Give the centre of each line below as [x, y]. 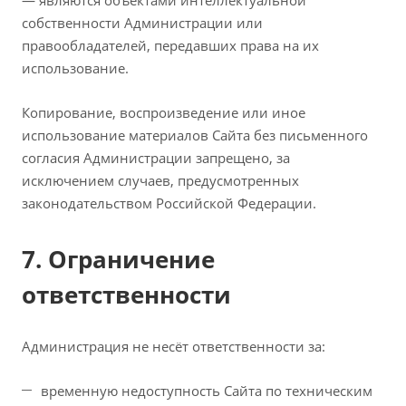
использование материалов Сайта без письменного [195, 135]
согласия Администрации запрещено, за [156, 158]
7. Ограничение [118, 259]
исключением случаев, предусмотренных [160, 180]
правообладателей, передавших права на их [170, 45]
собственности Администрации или [142, 23]
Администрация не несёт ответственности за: [174, 346]
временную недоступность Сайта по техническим [207, 391]
